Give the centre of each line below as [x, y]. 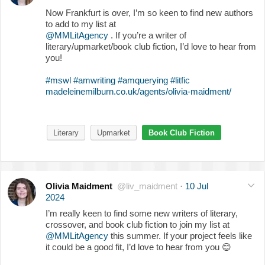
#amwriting [94, 80]
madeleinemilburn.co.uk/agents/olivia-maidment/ [138, 91]
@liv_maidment [147, 186]
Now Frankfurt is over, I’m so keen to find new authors [149, 12]
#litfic [180, 80]
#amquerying [143, 80]
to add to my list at [81, 24]
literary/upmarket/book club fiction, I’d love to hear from [151, 46]
